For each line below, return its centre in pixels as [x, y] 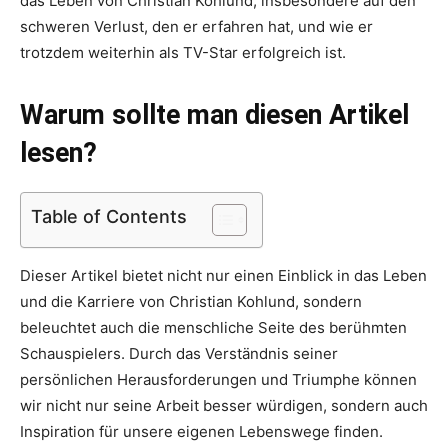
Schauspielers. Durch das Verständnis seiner [179, 354]
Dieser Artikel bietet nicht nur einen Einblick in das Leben [223, 276]
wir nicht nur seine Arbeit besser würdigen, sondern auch [224, 406]
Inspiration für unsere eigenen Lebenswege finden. [201, 432]
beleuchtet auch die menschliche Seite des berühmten [213, 328]
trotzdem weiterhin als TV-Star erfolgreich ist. [183, 53]
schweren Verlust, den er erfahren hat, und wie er [196, 27]
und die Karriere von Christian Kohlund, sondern [191, 302]
